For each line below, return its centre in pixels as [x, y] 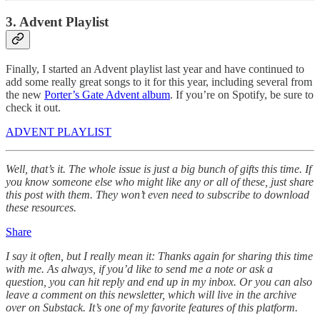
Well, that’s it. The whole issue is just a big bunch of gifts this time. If [159, 169]
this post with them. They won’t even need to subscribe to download [157, 194]
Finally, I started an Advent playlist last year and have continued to [155, 69]
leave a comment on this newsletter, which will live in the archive [151, 294]
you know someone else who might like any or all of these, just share [160, 181]
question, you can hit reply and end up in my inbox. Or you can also [159, 281]
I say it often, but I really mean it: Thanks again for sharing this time [159, 256]
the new [25, 94]
